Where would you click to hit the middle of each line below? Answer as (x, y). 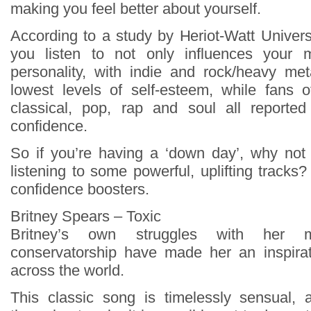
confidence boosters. (80, 190)
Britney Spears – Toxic (86, 217)
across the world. (67, 271)
